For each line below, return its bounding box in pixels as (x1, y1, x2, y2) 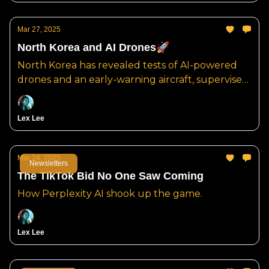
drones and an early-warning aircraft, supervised (17, 74, 249, 85)
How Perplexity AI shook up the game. (17, 188, 202, 199)
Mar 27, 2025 (17, 25, 61, 34)
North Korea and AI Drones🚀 (17, 41, 169, 53)
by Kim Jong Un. (17, 88, 95, 100)
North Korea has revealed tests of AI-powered (17, 59, 237, 71)
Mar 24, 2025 (17, 154, 61, 162)
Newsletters (29, 159, 68, 168)
